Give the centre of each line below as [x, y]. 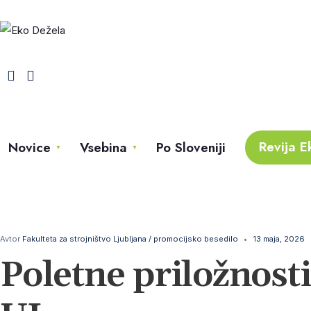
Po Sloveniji [191, 148]
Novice [30, 148]
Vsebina [103, 148]
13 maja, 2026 [279, 239]
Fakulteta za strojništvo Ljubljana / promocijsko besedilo [130, 239]
